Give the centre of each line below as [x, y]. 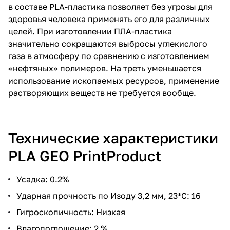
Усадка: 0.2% [43, 179]
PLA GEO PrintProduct [85, 156]
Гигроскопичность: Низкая [71, 212]
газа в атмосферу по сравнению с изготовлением [109, 56]
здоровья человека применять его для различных [109, 19]
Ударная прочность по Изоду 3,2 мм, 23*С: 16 [109, 195]
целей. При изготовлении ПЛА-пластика [90, 31]
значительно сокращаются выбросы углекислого [108, 43]
